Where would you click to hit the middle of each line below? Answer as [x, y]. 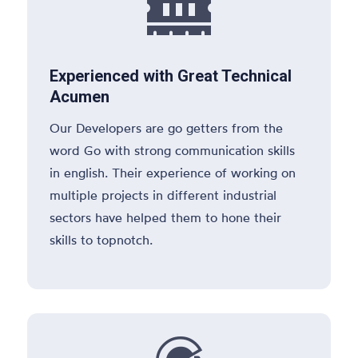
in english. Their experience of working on [173, 172]
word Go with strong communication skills [173, 150]
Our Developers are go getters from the [167, 127]
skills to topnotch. [101, 239]
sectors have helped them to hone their [166, 217]
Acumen [80, 96]
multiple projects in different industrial [163, 195]
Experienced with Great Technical [171, 76]
